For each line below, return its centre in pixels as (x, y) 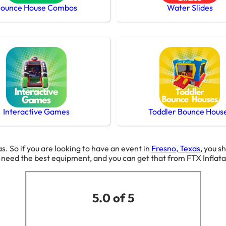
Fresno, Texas (176, 148)
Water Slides (190, 7)
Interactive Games (36, 111)
